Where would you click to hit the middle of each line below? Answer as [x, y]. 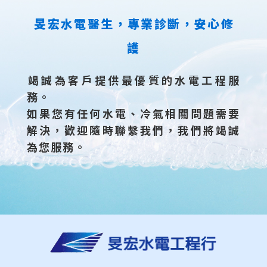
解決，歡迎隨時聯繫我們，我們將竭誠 [133, 130]
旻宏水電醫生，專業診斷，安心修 [134, 23]
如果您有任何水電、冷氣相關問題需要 [133, 113]
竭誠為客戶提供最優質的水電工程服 [134, 80]
